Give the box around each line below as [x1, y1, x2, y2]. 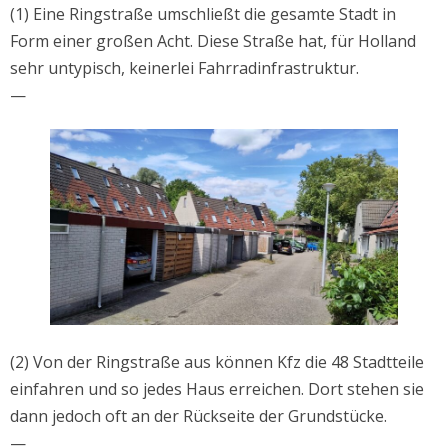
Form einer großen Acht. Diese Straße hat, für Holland [10, 30, 416, 53]
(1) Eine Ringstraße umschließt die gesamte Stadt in [10, 3, 396, 26]
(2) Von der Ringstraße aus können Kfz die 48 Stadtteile [10, 351, 424, 374]
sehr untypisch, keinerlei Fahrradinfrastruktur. [10, 57, 359, 80]
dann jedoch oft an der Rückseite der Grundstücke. [10, 405, 387, 428]
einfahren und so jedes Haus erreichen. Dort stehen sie [10, 378, 424, 401]
